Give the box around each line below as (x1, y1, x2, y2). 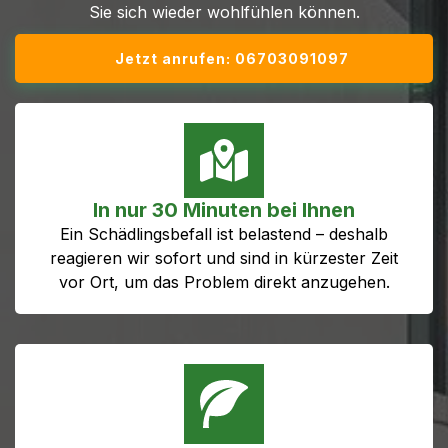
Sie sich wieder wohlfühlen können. (88, 2, 360, 22)
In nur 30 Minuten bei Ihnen (93, 197, 355, 222)
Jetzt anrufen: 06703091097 (115, 50, 349, 67)
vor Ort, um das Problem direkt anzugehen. (58, 271, 390, 292)
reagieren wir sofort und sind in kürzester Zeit (50, 247, 398, 268)
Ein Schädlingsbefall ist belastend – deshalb (60, 223, 388, 244)
